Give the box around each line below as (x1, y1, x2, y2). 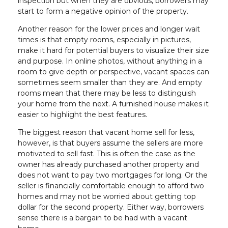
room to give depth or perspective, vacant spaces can (18, 67, 209, 76)
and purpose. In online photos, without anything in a (18, 56, 202, 66)
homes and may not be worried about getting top (18, 191, 196, 201)
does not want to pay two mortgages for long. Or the (18, 170, 208, 180)
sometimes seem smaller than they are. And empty (18, 77, 202, 87)
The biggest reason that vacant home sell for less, (18, 127, 194, 137)
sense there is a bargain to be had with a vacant (18, 213, 187, 222)
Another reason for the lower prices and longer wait (18, 24, 200, 34)
